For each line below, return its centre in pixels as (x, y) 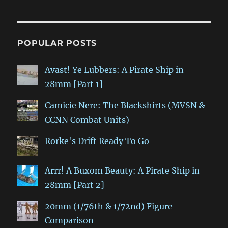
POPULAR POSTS (57, 43)
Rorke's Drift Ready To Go (97, 141)
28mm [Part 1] (74, 84)
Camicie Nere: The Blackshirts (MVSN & (125, 106)
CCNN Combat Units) (87, 120)
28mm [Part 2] (75, 185)
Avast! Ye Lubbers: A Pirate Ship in (115, 70)
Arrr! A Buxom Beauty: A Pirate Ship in (123, 171)
